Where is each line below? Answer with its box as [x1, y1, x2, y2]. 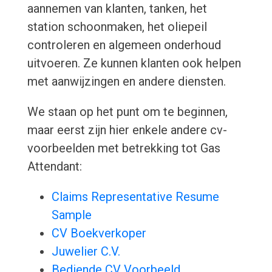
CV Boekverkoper [51, 226, 146, 241]
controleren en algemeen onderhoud [27, 38, 221, 53]
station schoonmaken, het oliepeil [27, 19, 207, 35]
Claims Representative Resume [51, 189, 219, 205]
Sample [51, 208, 92, 223]
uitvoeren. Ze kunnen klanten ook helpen [27, 56, 241, 71]
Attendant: [27, 159, 82, 174]
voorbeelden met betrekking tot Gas [27, 141, 220, 156]
